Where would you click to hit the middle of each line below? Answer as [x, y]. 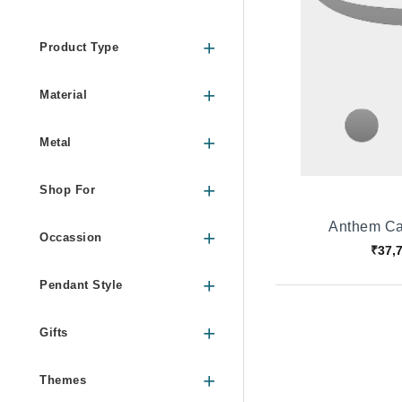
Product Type [79, 48]
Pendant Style [81, 285]
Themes [63, 380]
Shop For [67, 190]
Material [63, 95]
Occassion [71, 238]
